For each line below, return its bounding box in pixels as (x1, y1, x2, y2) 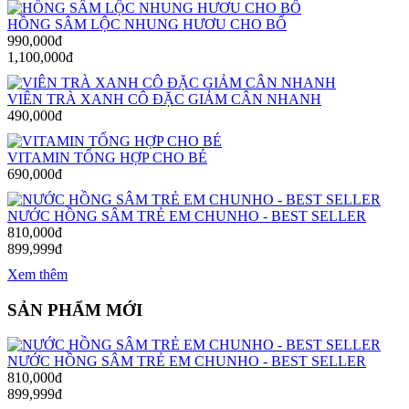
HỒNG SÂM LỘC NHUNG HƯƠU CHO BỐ (7, 16, 287, 32)
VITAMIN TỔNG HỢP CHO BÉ (7, 150, 207, 165)
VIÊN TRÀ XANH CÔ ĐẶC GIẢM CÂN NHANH (7, 91, 321, 107)
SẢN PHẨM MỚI (7, 299, 142, 320)
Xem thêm (7, 267, 68, 282)
